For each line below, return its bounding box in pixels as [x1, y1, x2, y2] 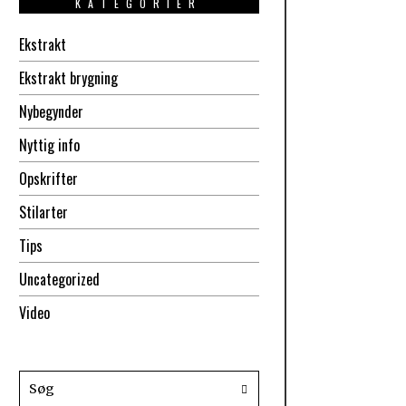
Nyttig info [18, 134, 80, 157]
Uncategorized [18, 268, 100, 291]
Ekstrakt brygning [18, 67, 118, 90]
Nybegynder [18, 101, 83, 123]
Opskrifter [18, 168, 78, 190]
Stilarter [18, 201, 68, 224]
